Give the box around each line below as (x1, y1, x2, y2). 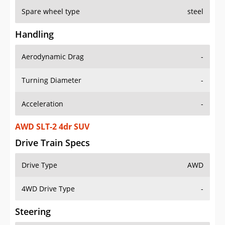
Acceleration (22, 99, 63, 109)
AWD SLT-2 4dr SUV (15, 121, 89, 133)
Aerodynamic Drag (22, 52, 84, 62)
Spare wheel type (22, 7, 80, 17)
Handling (15, 28, 54, 41)
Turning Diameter (22, 75, 81, 85)
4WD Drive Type (22, 184, 75, 194)
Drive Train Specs (15, 137, 90, 149)
